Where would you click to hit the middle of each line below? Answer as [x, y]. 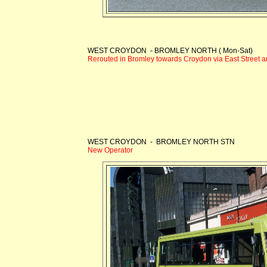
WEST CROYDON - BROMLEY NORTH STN [161, 142]
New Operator [110, 150]
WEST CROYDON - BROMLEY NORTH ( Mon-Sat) [170, 50]
